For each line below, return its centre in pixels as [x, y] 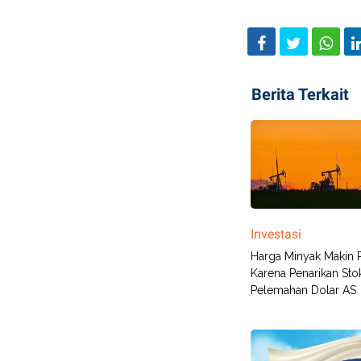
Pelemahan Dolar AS [303, 290]
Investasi [276, 234]
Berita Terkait [300, 94]
